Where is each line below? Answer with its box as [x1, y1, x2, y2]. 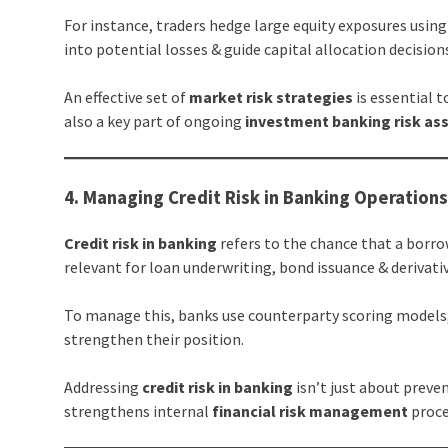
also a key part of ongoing [64, 111, 246, 132]
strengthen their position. [64, 329, 245, 350]
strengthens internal [64, 401, 213, 422]
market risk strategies [189, 87, 354, 108]
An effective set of [64, 87, 190, 108]
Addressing [64, 377, 143, 398]
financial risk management [212, 401, 409, 422]
